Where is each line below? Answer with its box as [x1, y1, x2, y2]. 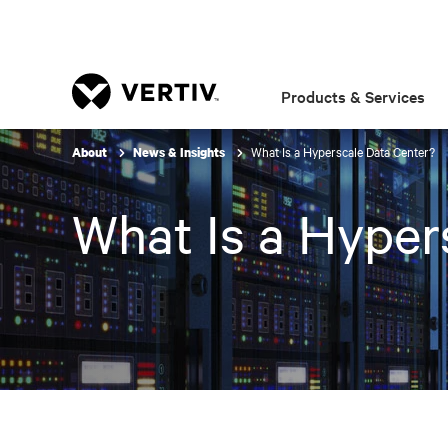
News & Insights [133, 144, 228, 161]
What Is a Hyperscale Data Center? [251, 142, 435, 160]
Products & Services [281, 85, 426, 107]
